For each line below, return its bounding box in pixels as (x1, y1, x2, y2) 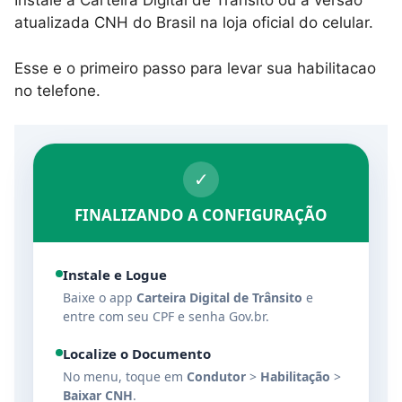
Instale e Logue (63, 266, 167, 284)
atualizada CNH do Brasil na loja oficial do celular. (14, 13, 373, 31)
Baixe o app (63, 289, 136, 306)
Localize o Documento (63, 345, 211, 363)
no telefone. (14, 81, 100, 100)
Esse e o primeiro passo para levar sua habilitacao (14, 58, 376, 77)
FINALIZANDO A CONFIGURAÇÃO (74, 205, 328, 225)
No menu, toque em (63, 368, 187, 385)
